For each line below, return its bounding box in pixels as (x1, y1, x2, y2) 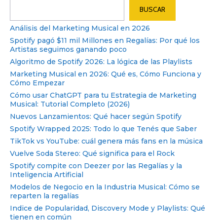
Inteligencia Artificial (10, 170, 83, 179)
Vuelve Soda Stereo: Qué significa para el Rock (10, 148, 175, 158)
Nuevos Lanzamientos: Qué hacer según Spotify (10, 111, 182, 121)
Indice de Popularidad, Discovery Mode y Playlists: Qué (10, 203, 205, 213)
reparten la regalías (10, 191, 79, 200)
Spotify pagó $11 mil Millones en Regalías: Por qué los (10, 36, 200, 45)
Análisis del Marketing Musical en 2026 (10, 23, 150, 33)
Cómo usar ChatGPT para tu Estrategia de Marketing (10, 90, 196, 100)
